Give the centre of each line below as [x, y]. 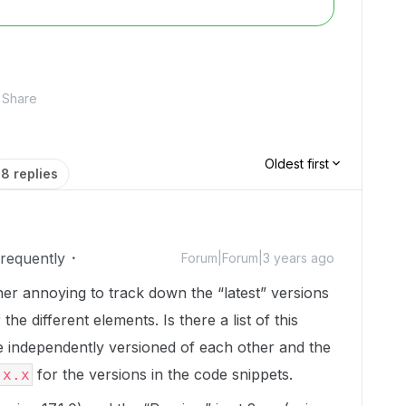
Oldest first [297, 164]
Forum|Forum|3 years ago [258, 258]
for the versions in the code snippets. [163, 374]
